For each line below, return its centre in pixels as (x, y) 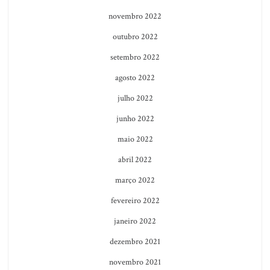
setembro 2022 (135, 57)
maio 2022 (135, 139)
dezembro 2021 (135, 241)
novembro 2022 (135, 16)
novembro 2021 (135, 262)
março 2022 (135, 180)
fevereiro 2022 (135, 200)
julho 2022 (135, 98)
